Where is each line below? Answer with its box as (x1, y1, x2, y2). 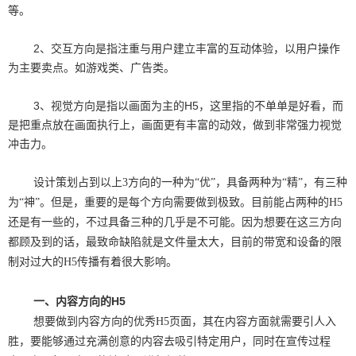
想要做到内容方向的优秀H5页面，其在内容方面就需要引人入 (33, 315, 336, 327)
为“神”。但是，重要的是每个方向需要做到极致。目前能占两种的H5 (8, 196, 342, 208)
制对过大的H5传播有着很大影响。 (8, 256, 177, 268)
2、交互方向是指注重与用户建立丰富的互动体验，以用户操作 (33, 42, 340, 55)
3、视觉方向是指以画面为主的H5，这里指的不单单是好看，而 (33, 99, 343, 112)
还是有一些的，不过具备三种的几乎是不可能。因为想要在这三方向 (8, 216, 342, 228)
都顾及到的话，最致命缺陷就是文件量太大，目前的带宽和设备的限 (8, 236, 342, 248)
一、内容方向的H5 (33, 295, 126, 308)
